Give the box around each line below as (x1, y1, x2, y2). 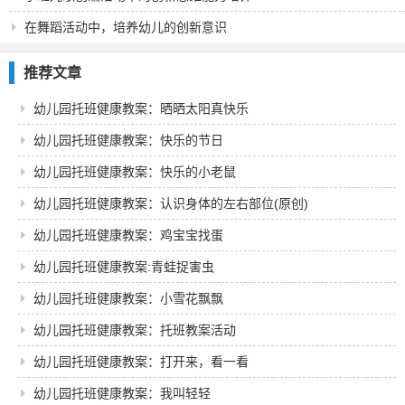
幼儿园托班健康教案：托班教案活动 (33, 323, 236, 337)
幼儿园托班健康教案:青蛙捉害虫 (33, 259, 214, 274)
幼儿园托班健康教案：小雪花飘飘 (33, 291, 223, 306)
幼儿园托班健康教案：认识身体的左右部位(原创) (33, 196, 308, 211)
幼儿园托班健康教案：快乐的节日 (33, 133, 223, 147)
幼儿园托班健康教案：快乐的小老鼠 (33, 165, 236, 179)
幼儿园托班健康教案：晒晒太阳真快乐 (33, 101, 249, 116)
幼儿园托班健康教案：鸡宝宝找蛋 (33, 228, 223, 242)
